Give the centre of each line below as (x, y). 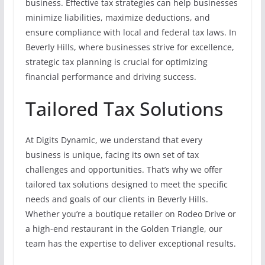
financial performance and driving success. (111, 76)
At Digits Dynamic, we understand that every (114, 140)
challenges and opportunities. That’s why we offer (124, 169)
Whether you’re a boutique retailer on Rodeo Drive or (130, 214)
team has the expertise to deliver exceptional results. (130, 243)
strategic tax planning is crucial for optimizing (116, 62)
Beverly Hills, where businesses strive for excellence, (130, 47)
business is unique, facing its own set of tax (112, 154)
